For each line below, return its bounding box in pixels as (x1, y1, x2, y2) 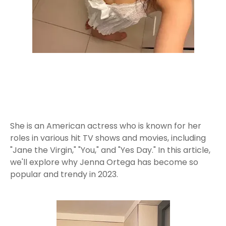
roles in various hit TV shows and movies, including (10, 132, 206, 144)
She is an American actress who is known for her (10, 120, 201, 132)
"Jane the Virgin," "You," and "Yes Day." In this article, (10, 144, 210, 156)
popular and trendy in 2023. (10, 168, 118, 180)
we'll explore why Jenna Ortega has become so (10, 156, 198, 168)
